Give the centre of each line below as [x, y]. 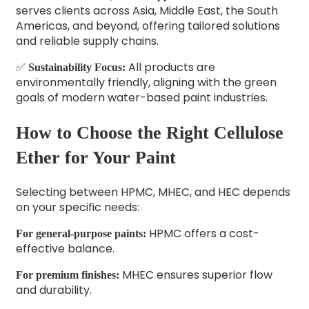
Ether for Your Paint [96, 157]
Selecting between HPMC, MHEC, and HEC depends [153, 192]
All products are [170, 68]
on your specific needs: [77, 208]
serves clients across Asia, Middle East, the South [147, 11]
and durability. [53, 290]
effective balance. [65, 249]
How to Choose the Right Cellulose [149, 132]
